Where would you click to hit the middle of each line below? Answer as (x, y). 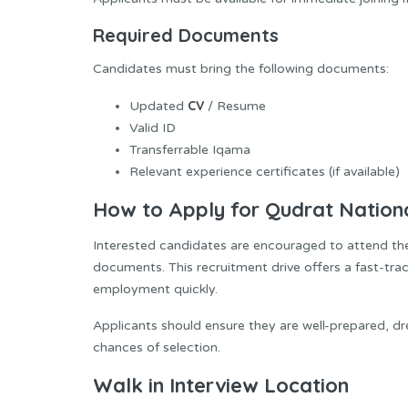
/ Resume (237, 107)
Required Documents (186, 36)
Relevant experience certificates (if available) (265, 172)
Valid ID (153, 128)
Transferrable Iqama (190, 150)
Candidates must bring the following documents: (241, 69)
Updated (158, 107)
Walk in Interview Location (221, 386)
